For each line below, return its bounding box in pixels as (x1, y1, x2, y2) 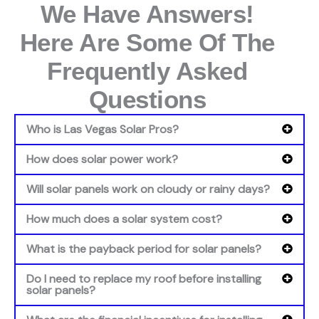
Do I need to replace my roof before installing (26, 271, 261, 286)
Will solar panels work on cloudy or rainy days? (26, 181, 270, 197)
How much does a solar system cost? (26, 211, 222, 226)
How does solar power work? (26, 151, 178, 167)
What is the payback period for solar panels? (26, 241, 261, 256)
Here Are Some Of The (19, 28, 275, 56)
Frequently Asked (47, 56, 248, 85)
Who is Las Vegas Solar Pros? (26, 121, 179, 137)
